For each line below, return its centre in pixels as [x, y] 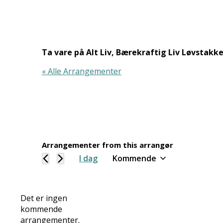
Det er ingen [44, 198]
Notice [61, 214]
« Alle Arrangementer [82, 71]
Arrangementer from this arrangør [108, 145]
